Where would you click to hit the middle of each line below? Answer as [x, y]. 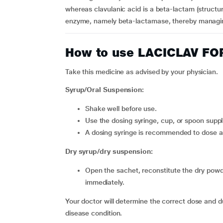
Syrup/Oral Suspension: [105, 90]
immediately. [105, 182]
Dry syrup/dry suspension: [109, 151]
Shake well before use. [123, 109]
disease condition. [94, 213]
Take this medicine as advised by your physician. [141, 72]
